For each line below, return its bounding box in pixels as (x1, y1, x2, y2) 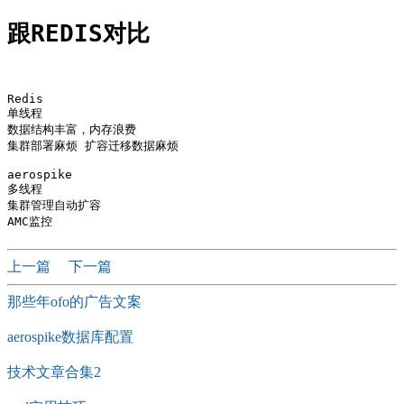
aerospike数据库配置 (7, 329, 133, 345)
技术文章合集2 (7, 364, 101, 381)
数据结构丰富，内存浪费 (7, 123, 136, 137)
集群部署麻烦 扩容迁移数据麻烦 (7, 139, 179, 153)
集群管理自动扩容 (7, 198, 101, 213)
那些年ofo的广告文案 (7, 294, 142, 310)
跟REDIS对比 (7, 19, 150, 47)
